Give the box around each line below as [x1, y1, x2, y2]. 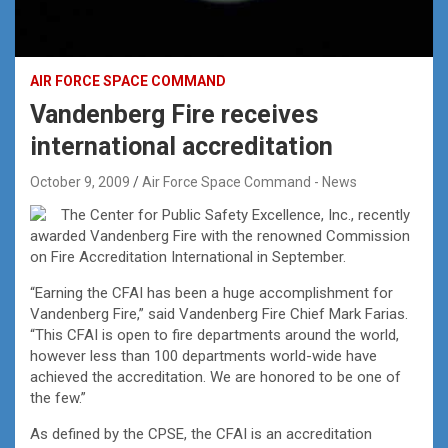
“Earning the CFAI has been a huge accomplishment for [30, 283, 393, 302]
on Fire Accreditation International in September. [30, 247, 346, 266]
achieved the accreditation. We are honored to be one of [30, 367, 401, 386]
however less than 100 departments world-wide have [30, 346, 377, 365]
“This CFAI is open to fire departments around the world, [30, 325, 399, 344]
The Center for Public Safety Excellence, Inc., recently [61, 205, 410, 224]
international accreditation [30, 131, 333, 161]
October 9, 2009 [30, 173, 130, 190]
